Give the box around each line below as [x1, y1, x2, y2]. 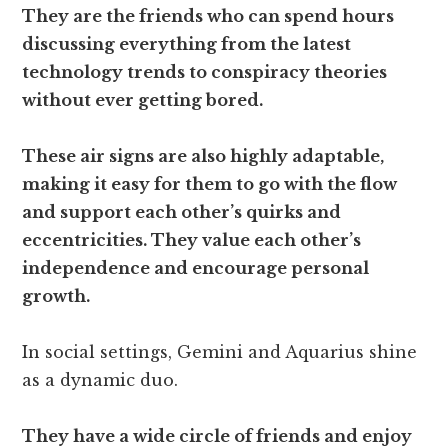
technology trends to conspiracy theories [22, 62, 388, 83]
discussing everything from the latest [22, 34, 352, 55]
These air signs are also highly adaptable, [22, 146, 385, 167]
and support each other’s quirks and [22, 202, 342, 223]
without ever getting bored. [22, 90, 264, 111]
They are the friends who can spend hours [22, 6, 395, 27]
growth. [22, 286, 91, 307]
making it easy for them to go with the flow [22, 174, 398, 195]
